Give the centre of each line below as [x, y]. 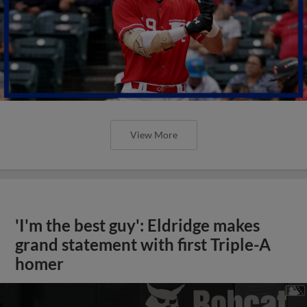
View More [153, 135]
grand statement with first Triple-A [143, 245]
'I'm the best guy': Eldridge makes [138, 225]
